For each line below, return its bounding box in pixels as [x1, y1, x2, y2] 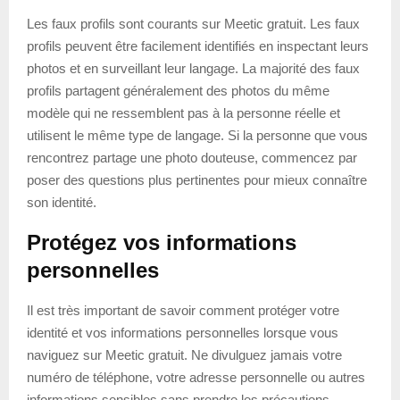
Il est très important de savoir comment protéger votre [27, 302, 339, 318]
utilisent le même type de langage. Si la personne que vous [27, 127, 368, 143]
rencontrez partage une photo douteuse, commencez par [27, 149, 357, 165]
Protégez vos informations [27, 229, 296, 254]
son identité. [27, 194, 96, 210]
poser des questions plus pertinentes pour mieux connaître [27, 171, 367, 187]
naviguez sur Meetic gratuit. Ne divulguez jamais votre [27, 346, 342, 362]
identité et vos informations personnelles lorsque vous [27, 324, 338, 340]
